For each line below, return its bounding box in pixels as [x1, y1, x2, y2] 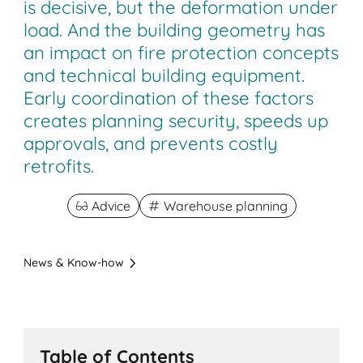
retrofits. [23, 155, 95, 178]
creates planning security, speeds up [23, 109, 329, 133]
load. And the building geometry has [23, 19, 326, 42]
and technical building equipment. [23, 64, 305, 88]
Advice [91, 198, 130, 215]
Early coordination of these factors [23, 87, 314, 110]
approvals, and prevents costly [23, 132, 279, 156]
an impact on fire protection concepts [23, 41, 340, 65]
